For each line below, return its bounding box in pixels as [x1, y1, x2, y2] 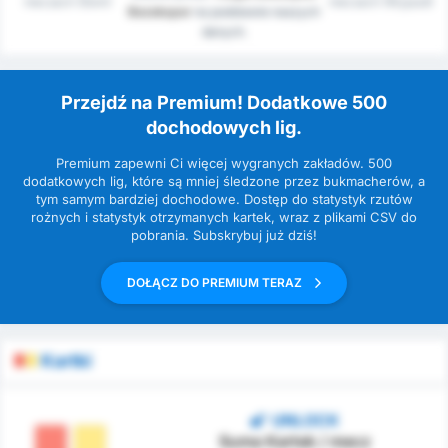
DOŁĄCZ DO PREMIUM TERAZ [127, 275, 305, 291]
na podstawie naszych [191, 4, 320, 20]
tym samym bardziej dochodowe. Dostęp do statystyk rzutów [35, 191, 413, 208]
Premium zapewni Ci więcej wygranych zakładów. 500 [56, 155, 392, 172]
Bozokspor [128, 4, 191, 20]
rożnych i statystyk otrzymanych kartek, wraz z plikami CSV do [31, 209, 417, 226]
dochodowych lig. [146, 116, 302, 139]
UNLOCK [268, 410, 340, 430]
